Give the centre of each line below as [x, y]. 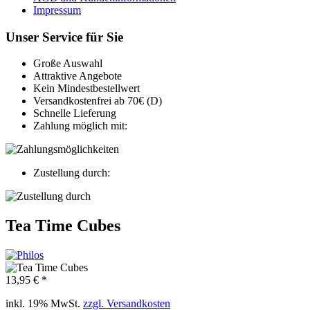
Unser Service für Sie [64, 37]
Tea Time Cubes [63, 226]
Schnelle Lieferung [75, 113]
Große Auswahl [68, 64]
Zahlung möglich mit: [80, 126]
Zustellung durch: [72, 173]
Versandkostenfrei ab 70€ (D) [98, 101]
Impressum [57, 10]
